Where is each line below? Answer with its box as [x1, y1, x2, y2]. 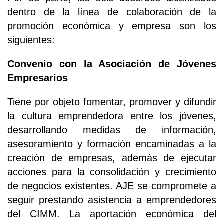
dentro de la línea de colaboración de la [7, 6, 216, 17]
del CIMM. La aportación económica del [7, 208, 216, 219]
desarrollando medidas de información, [7, 124, 216, 135]
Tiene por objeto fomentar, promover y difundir [7, 96, 216, 107]
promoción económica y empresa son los [7, 20, 216, 31]
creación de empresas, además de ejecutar [7, 152, 216, 163]
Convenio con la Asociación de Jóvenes [7, 58, 216, 69]
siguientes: [7, 34, 55, 45]
